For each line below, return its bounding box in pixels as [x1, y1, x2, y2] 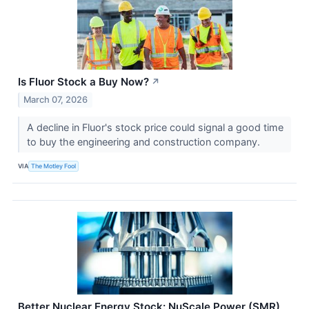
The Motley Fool [31, 162, 77, 170]
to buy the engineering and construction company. [26, 135, 263, 148]
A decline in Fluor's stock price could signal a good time [26, 121, 283, 133]
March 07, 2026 [23, 94, 88, 105]
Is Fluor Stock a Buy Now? [18, 74, 149, 88]
